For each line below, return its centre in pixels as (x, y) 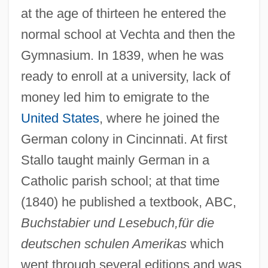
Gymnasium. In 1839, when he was (122, 55)
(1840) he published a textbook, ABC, (128, 202)
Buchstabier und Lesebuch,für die (117, 223)
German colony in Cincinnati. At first (124, 139)
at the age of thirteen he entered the (123, 13)
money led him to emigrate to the (115, 97)
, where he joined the (159, 118)
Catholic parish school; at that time (120, 181)
